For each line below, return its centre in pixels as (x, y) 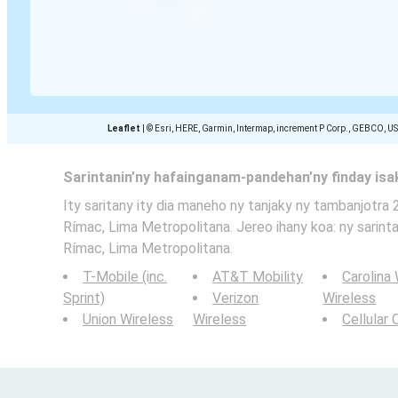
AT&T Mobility (258, 277)
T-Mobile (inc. (125, 277)
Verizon (236, 298)
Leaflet (124, 128)
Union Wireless (128, 319)
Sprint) (84, 298)
